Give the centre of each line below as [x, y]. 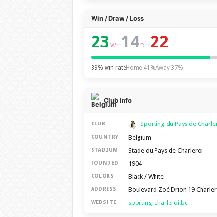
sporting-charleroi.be [158, 202]
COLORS [102, 176]
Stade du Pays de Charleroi [165, 150]
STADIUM [104, 150]
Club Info [117, 100]
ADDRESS [104, 189]
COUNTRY [105, 137]
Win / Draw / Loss [117, 18]
